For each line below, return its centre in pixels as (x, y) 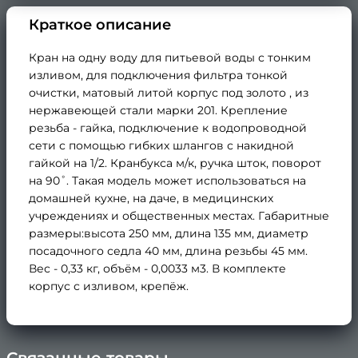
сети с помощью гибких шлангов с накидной (161, 145)
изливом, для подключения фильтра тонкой (158, 75)
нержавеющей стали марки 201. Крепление (158, 110)
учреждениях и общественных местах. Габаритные (179, 215)
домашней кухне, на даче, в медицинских (151, 198)
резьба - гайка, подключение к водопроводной (168, 127)
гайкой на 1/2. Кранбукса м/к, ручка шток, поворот (175, 163)
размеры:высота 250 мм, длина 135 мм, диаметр (169, 233)
